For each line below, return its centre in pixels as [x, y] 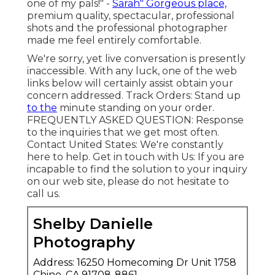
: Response [218, 120]
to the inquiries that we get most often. [123, 132]
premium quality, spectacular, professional [131, 15]
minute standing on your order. [136, 107]
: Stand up [215, 95]
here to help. [60, 157]
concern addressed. [76, 95]
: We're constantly [180, 144]
